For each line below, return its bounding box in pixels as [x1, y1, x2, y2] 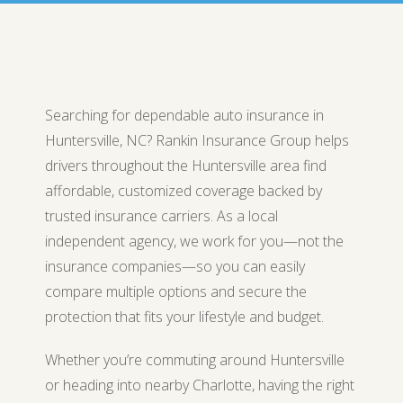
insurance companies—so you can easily [45, 256, 305, 276]
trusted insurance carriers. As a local [45, 206, 278, 226]
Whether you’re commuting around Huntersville [45, 350, 345, 370]
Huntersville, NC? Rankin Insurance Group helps [45, 130, 349, 150]
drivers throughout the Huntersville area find [45, 156, 327, 175]
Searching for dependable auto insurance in [45, 105, 324, 125]
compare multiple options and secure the [45, 282, 307, 301]
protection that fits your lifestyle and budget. [45, 307, 324, 327]
